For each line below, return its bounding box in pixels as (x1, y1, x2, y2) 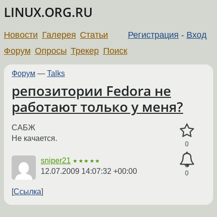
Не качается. (12, 134, 57, 143)
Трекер (71, 46, 99, 56)
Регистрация (127, 30, 179, 40)
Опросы (34, 46, 67, 56)
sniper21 (41, 156, 71, 165)
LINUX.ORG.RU (4, 4, 93, 21)
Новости (4, 30, 38, 40)
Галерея (42, 30, 76, 40)
